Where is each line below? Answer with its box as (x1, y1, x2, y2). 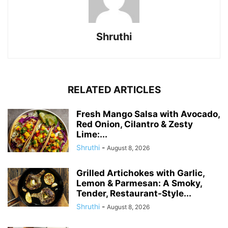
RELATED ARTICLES (67, 84, 161, 96)
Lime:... (76, 129, 107, 140)
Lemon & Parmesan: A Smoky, (76, 178, 202, 189)
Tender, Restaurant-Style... (76, 188, 191, 199)
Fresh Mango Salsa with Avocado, (76, 109, 220, 120)
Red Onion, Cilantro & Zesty (76, 119, 193, 130)
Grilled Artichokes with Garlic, (76, 168, 205, 179)
